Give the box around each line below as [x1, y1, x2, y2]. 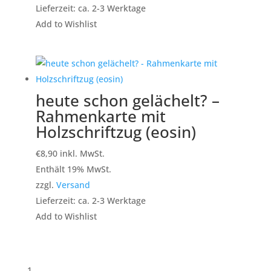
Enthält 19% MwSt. [35, 163, 111, 175]
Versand [56, 179, 90, 191]
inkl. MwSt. [59, 148, 105, 160]
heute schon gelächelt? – [35, 90, 220, 112]
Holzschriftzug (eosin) [35, 121, 196, 143]
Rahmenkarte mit [35, 105, 166, 128]
